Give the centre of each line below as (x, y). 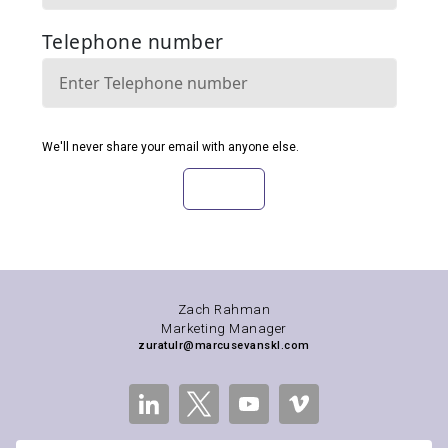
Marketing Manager (224, 328)
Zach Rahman (224, 309)
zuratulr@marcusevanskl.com (224, 345)
